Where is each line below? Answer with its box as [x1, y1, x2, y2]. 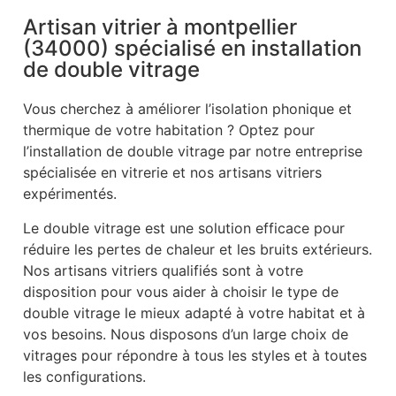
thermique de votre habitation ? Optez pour [23, 121, 315, 140]
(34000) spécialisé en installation [23, 35, 362, 62]
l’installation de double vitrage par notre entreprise [23, 142, 362, 161]
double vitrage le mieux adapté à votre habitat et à [23, 303, 365, 322]
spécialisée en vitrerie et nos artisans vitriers [23, 164, 322, 182]
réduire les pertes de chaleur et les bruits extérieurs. [23, 240, 372, 258]
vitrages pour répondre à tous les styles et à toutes [23, 346, 367, 364]
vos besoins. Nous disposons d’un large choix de [23, 324, 348, 343]
